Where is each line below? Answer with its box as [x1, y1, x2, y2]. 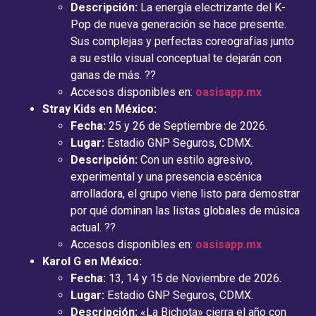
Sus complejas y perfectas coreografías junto [71, 34, 294, 48]
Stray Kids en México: [42, 102, 157, 116]
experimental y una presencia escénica [71, 169, 262, 183]
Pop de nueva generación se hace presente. [71, 17, 286, 31]
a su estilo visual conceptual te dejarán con [71, 51, 281, 65]
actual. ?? [71, 220, 116, 234]
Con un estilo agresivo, [138, 152, 253, 166]
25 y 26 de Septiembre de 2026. [106, 119, 267, 133]
